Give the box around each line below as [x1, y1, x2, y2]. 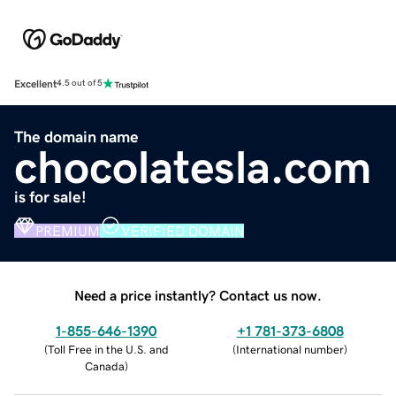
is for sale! [14, 188, 87, 205]
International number [236, 343, 344, 355]
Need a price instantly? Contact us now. [74, 287, 322, 302]
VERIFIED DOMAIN [121, 223, 244, 238]
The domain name [14, 128, 139, 145]
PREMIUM [35, 223, 100, 238]
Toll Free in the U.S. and [47, 343, 169, 355]
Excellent [14, 78, 57, 89]
